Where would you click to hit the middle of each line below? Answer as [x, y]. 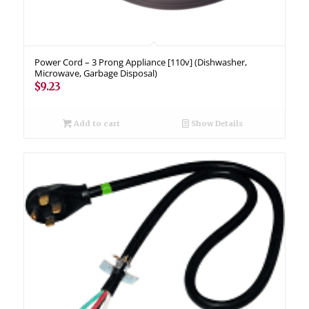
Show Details [216, 123]
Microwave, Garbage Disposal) [96, 73]
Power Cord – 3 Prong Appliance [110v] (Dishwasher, [140, 62]
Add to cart [96, 123]
